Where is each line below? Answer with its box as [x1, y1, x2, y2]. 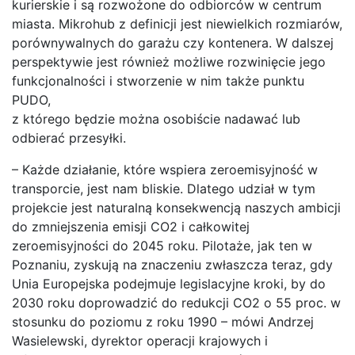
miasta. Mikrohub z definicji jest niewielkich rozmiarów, [12, 15, 342, 32]
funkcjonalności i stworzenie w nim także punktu [12, 72, 304, 89]
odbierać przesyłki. [12, 129, 126, 146]
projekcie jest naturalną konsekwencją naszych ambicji [12, 199, 341, 216]
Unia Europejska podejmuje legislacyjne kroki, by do [12, 275, 326, 292]
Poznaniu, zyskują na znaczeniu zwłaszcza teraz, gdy [12, 256, 333, 273]
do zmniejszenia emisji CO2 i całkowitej [12, 218, 250, 235]
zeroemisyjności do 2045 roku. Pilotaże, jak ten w [12, 237, 312, 254]
